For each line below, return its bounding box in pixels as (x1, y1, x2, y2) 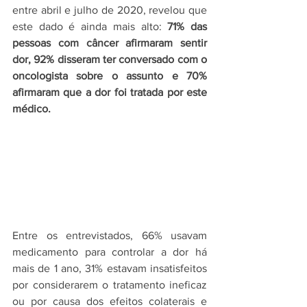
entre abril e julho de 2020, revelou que (12, 4, 207, 16)
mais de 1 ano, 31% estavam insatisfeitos (12, 262, 207, 274)
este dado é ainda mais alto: (12, 21, 168, 33)
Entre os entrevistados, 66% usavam (12, 230, 207, 241)
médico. (12, 103, 53, 115)
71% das (167, 21, 208, 33)
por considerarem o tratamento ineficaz (12, 279, 207, 291)
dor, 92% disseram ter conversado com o (12, 53, 207, 66)
